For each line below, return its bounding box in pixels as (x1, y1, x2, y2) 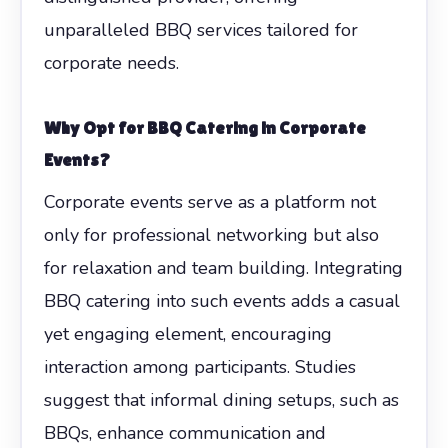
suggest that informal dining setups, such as (43, 387, 399, 412)
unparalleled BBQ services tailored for (43, 17, 358, 42)
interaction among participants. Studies (43, 354, 356, 379)
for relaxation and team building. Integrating (43, 255, 403, 280)
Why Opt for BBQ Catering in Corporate (43, 116, 366, 138)
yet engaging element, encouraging (43, 321, 332, 346)
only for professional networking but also (43, 222, 379, 247)
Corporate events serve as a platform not (43, 189, 376, 214)
